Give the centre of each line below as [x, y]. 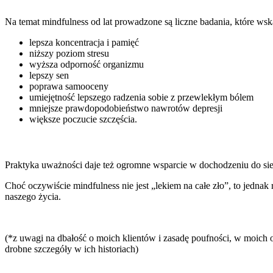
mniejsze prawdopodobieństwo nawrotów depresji [126, 108]
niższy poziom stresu [69, 53]
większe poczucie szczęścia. [83, 119]
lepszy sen [49, 75]
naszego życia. [33, 197]
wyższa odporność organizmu [87, 64]
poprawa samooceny [69, 86]
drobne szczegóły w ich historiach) [72, 249]
